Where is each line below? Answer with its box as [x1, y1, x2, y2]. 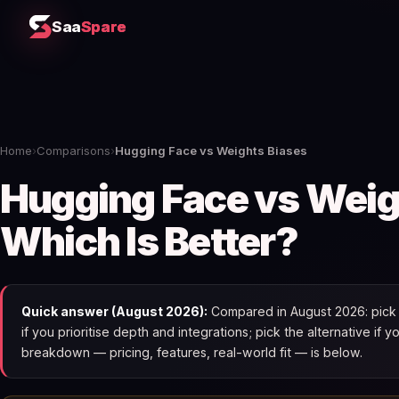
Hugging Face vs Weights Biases [115, 143, 307, 158]
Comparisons [37, 143, 110, 158]
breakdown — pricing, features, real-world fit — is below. [20, 344, 362, 360]
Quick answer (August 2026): [20, 303, 208, 319]
